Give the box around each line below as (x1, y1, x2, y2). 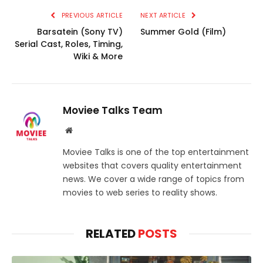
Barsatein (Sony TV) (37, 26, 123, 38)
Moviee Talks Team (63, 103, 163, 118)
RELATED (86, 225, 138, 242)
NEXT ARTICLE (140, 11, 188, 21)
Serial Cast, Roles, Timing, (15, 38, 123, 50)
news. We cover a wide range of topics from (63, 173, 244, 186)
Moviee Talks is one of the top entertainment (63, 146, 249, 159)
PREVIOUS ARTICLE (59, 11, 123, 21)
